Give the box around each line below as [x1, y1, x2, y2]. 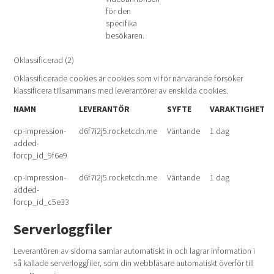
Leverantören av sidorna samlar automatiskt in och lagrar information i [13, 245, 256, 256]
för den [106, 6, 131, 17]
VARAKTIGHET [210, 103, 265, 114]
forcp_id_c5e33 [13, 196, 70, 207]
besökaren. [106, 30, 144, 41]
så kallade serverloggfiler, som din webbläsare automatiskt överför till [13, 257, 254, 268]
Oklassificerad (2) [13, 54, 75, 65]
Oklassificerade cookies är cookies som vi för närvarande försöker [13, 73, 243, 84]
